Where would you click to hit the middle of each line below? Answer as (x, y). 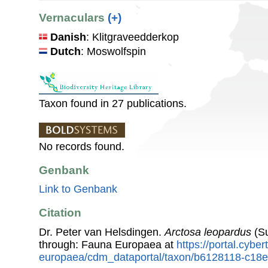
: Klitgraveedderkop (133, 37)
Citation (60, 213)
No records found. (82, 146)
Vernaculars (73, 18)
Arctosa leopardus (208, 232)
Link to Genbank (78, 189)
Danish (68, 37)
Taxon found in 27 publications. (113, 103)
